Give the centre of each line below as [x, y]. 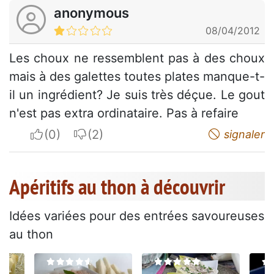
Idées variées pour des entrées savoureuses [137, 216]
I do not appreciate [141, 134]
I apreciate [74, 134]
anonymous [91, 13]
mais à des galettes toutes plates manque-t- [137, 77]
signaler [243, 135]
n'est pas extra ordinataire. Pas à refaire [124, 113]
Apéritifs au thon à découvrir [117, 187]
